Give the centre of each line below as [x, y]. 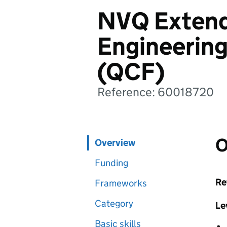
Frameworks [121, 183]
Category [114, 203]
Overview [115, 143]
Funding [111, 163]
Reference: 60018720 [156, 92]
